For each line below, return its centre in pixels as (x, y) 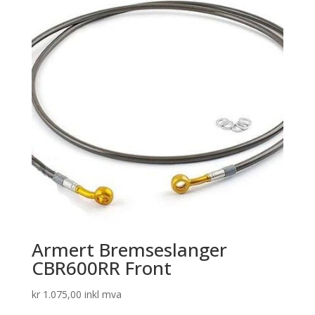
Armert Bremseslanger (129, 249)
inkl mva (103, 294)
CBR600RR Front (101, 268)
